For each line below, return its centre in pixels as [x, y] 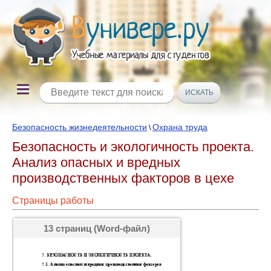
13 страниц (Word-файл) [97, 228]
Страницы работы [53, 201]
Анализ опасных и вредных [96, 162]
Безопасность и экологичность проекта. [133, 147]
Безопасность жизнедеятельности [80, 127]
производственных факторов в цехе [123, 178]
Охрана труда [180, 127]
